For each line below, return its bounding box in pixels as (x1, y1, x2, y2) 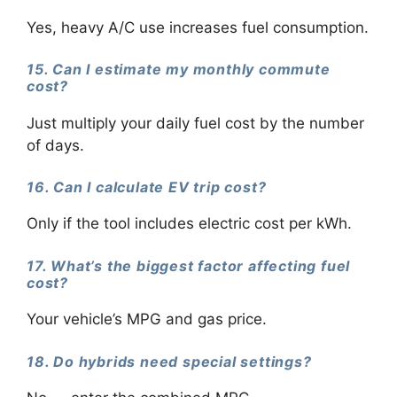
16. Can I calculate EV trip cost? (27, 178, 267, 197)
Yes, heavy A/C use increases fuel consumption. (27, 18, 369, 36)
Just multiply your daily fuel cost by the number (27, 113, 364, 132)
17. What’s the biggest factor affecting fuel (27, 256, 351, 275)
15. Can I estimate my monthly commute (27, 60, 331, 79)
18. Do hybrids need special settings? (27, 352, 312, 370)
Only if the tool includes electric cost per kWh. (27, 214, 352, 233)
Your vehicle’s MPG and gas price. (27, 310, 267, 328)
